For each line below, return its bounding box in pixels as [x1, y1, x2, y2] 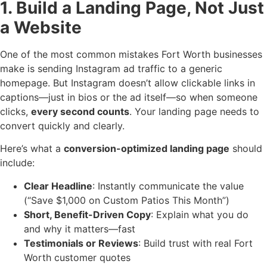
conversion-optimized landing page [64, 142, 229, 155]
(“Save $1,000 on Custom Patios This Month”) [24, 194, 229, 206]
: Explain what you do [151, 208, 249, 221]
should [229, 142, 262, 155]
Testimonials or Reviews [24, 237, 138, 249]
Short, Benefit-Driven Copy [24, 208, 151, 221]
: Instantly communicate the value [92, 179, 244, 192]
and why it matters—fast [24, 222, 135, 235]
